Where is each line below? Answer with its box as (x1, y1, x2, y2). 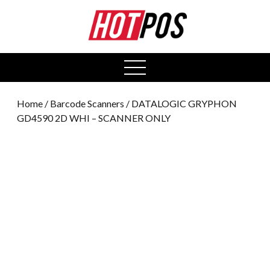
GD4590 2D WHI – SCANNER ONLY (17, 111, 171, 124)
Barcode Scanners (50, 97, 124, 109)
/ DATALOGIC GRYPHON (124, 97, 237, 109)
